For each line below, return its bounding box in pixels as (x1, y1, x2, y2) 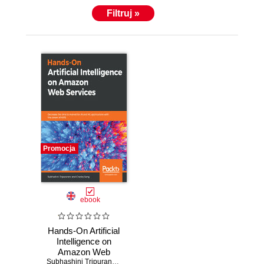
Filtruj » (107, 8, 140, 18)
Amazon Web (57, 247, 110, 258)
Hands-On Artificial (48, 226, 120, 236)
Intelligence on (56, 236, 111, 247)
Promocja (43, 144, 75, 153)
